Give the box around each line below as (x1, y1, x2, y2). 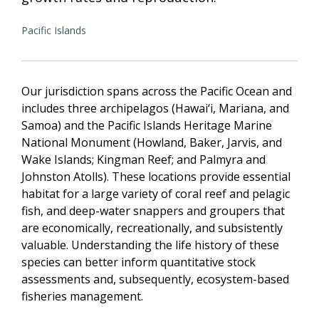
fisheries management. (21, 288, 143, 304)
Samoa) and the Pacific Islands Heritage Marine (21, 117, 272, 133)
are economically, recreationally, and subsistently (21, 219, 283, 236)
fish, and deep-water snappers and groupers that (21, 202, 285, 219)
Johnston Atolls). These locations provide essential (21, 168, 291, 184)
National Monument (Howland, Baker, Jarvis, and (21, 134, 282, 150)
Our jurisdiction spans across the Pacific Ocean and (21, 83, 292, 99)
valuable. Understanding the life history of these (21, 236, 279, 253)
